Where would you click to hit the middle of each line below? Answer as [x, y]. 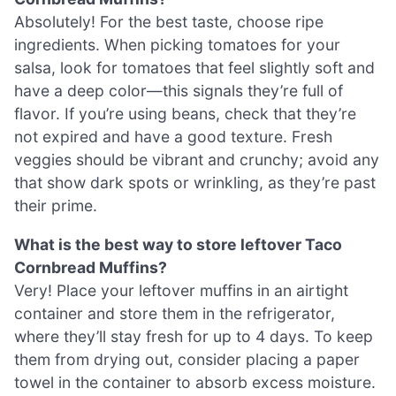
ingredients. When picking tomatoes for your [177, 45]
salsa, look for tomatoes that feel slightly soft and [194, 68]
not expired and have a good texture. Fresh [173, 137]
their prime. [56, 206]
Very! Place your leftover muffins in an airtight [181, 290]
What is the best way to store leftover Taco [178, 244]
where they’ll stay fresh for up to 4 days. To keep [194, 336]
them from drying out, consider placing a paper [187, 359]
